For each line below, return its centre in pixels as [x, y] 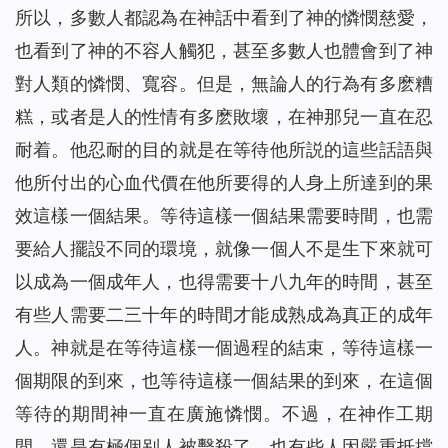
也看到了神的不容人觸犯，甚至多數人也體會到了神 [224, 51]
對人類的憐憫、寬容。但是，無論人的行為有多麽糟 [224, 84]
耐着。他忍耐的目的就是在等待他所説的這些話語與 [224, 150]
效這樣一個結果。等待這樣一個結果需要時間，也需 [224, 216]
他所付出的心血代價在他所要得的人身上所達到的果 [224, 183]
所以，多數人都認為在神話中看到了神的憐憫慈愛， [224, 18]
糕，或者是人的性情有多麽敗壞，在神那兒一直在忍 [224, 117]
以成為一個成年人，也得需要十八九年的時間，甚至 [224, 282]
